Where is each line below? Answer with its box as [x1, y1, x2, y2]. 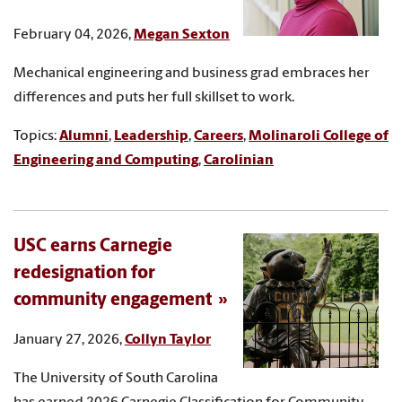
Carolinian [204, 153, 274, 168]
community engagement [13, 291, 212, 310]
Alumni [59, 128, 109, 144]
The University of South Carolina [13, 371, 218, 386]
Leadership [114, 128, 188, 144]
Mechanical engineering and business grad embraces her [13, 66, 370, 81]
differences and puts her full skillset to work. [13, 90, 294, 105]
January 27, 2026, [13, 332, 125, 347]
